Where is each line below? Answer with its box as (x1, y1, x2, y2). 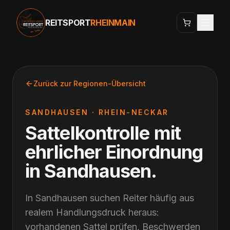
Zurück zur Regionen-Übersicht (33, 79, 146, 88)
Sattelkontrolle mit (25, 122, 181, 144)
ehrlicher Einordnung (25, 141, 203, 163)
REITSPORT (45, 17, 91, 28)
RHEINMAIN (90, 17, 136, 28)
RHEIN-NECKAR (98, 108, 169, 117)
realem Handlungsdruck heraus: (25, 207, 159, 218)
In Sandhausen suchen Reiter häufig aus (25, 193, 194, 203)
